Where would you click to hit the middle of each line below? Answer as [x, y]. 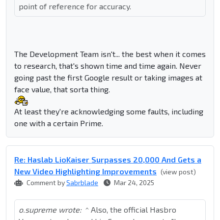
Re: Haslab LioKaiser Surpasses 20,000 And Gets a [108, 160]
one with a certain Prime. [59, 123]
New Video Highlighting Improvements [85, 171]
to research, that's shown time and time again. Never [108, 66]
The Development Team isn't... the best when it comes [110, 54]
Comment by [46, 183]
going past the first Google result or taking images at [108, 78]
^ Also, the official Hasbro [131, 210]
